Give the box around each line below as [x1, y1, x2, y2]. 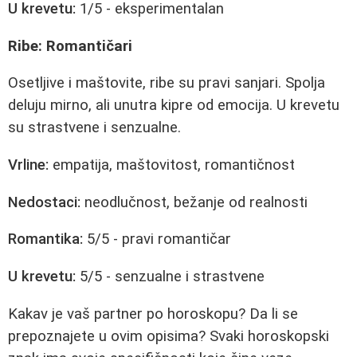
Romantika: [8, 230, 83, 249]
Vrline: [8, 155, 49, 174]
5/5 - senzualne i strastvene [76, 267, 265, 285]
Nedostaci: [8, 193, 80, 211]
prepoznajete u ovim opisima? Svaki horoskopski [8, 327, 329, 345]
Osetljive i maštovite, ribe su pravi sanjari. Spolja [8, 74, 325, 92]
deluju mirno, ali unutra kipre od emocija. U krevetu [8, 96, 339, 115]
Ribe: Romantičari [8, 37, 132, 55]
